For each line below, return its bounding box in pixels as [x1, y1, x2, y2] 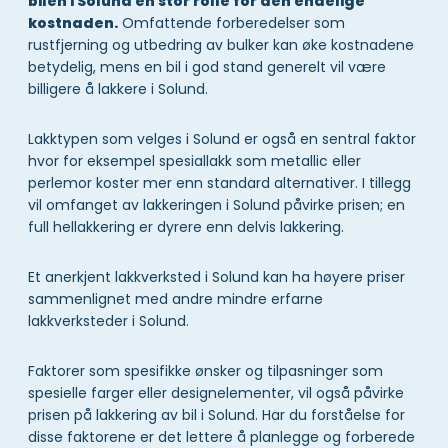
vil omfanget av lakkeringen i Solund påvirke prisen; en [28, 195, 405, 216]
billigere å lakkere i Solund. [28, 79, 208, 100]
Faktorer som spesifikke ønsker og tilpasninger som [28, 361, 383, 382]
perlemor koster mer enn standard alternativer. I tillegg [28, 173, 411, 194]
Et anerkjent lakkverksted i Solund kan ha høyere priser [28, 267, 405, 288]
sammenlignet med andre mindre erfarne [28, 289, 323, 310]
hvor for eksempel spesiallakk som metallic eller [28, 151, 361, 172]
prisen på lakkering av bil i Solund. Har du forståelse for [28, 405, 405, 426]
